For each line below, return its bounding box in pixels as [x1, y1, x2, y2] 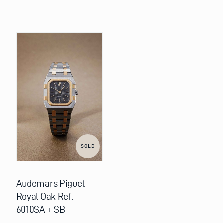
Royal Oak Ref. [16, 191, 73, 202]
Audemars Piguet [16, 178, 86, 189]
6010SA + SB [16, 204, 65, 215]
